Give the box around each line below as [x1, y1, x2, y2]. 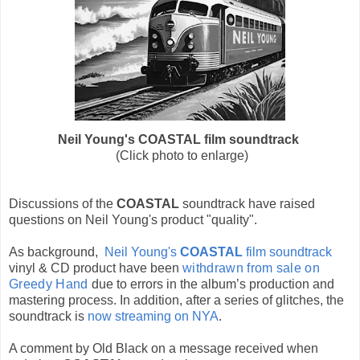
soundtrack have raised [182, 196, 315, 211]
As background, [9, 244, 104, 259]
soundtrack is [9, 309, 88, 323]
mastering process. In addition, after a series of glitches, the [9, 292, 344, 307]
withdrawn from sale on [182, 260, 321, 275]
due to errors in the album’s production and [91, 276, 334, 291]
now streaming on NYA [88, 309, 219, 323]
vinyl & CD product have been [9, 260, 182, 275]
